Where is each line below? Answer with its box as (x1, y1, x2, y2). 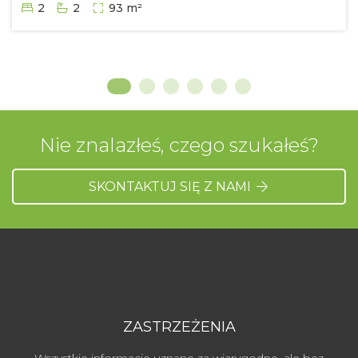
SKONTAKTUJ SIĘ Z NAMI (88, 179, 254, 195)
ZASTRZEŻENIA (122, 318, 236, 336)
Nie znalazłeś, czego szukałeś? (39, 133, 319, 157)
